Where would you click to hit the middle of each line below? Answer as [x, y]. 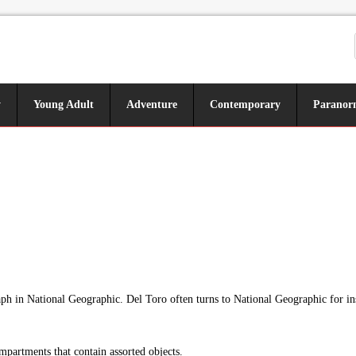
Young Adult [64, 104]
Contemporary [245, 104]
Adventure [152, 104]
